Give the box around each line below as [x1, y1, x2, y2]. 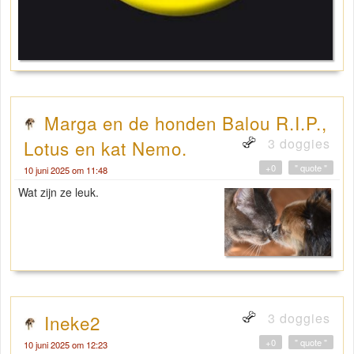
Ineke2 [44, 310, 100, 336]
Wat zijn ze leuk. [18, 184, 99, 201]
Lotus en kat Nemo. [24, 135, 187, 161]
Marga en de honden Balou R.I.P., [44, 110, 327, 136]
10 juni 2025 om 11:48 [24, 164, 107, 177]
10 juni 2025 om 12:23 [24, 338, 107, 352]
